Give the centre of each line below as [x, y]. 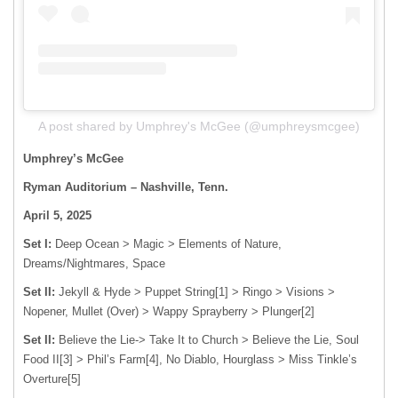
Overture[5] [52, 379]
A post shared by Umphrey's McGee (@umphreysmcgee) [199, 127]
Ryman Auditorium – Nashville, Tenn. [126, 187]
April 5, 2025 [59, 216]
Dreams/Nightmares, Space [94, 264]
